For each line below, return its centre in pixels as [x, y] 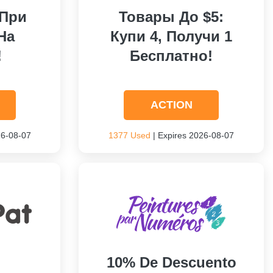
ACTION [171, 105]
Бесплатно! [172, 56]
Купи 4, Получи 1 [172, 36]
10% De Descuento [171, 262]
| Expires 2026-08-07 [193, 135]
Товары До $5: [172, 17]
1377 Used [130, 135]
